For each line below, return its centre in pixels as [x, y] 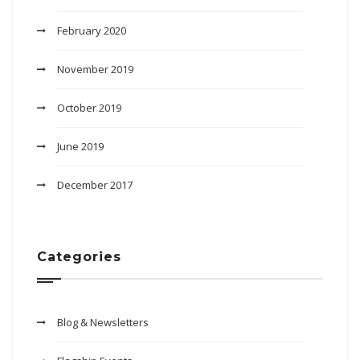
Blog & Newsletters [103, 322]
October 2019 [89, 107]
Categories [79, 256]
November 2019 [95, 69]
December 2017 [95, 184]
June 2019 [80, 146]
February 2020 [92, 30]
